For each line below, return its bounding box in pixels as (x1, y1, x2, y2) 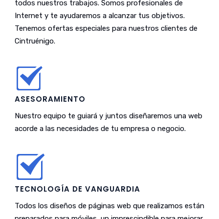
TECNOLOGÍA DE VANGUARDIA (15, 184, 140, 194)
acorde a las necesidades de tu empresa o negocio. (15, 124, 186, 133)
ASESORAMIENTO (15, 94, 86, 104)
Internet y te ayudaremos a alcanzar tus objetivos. (15, 11, 185, 20)
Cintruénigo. (15, 37, 55, 45)
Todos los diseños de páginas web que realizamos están (15, 201, 204, 210)
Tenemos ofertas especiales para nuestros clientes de (15, 24, 197, 33)
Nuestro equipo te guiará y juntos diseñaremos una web (15, 111, 202, 120)
